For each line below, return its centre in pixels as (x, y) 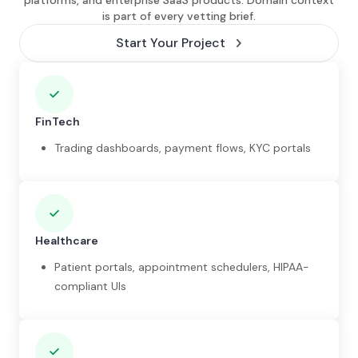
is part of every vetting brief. (179, 16)
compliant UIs (90, 286)
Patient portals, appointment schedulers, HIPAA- (182, 267)
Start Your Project (170, 43)
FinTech (58, 121)
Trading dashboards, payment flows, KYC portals (183, 148)
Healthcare (67, 241)
